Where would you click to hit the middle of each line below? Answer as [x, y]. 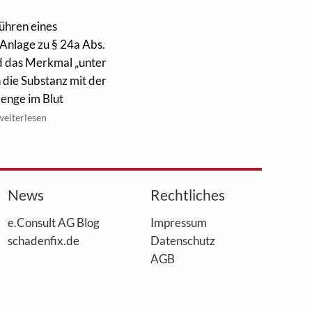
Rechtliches [187, 195]
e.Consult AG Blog [53, 223]
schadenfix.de [43, 241]
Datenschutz [182, 241]
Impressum [178, 223]
